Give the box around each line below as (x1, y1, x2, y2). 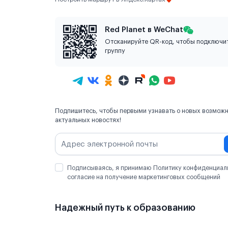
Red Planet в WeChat (105, 26, 183, 34)
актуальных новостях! (55, 117, 121, 123)
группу (105, 48, 125, 54)
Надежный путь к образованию (55, 203, 195, 212)
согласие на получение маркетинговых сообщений (67, 174, 220, 180)
